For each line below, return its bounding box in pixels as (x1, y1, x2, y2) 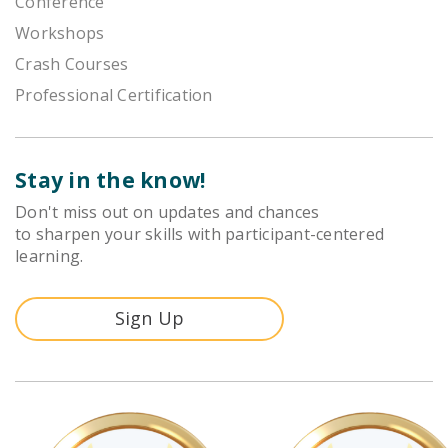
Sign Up (114, 306, 185, 331)
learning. (15, 244, 84, 267)
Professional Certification (15, 84, 213, 107)
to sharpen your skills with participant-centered (15, 222, 384, 245)
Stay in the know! (15, 165, 206, 194)
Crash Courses (15, 53, 129, 76)
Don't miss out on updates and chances (15, 200, 320, 223)
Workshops (15, 22, 105, 45)
